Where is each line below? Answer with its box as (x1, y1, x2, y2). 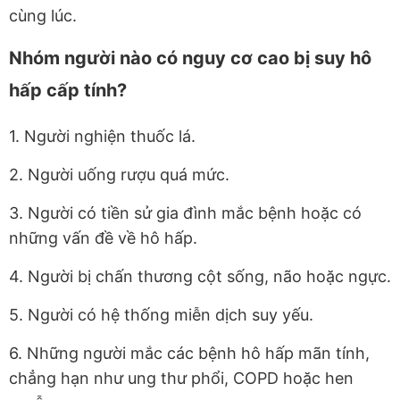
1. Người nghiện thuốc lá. (9, 127, 196, 146)
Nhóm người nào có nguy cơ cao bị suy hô (9, 47, 371, 70)
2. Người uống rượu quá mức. (9, 165, 229, 185)
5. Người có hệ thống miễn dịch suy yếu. (9, 305, 313, 325)
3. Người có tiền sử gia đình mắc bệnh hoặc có (9, 204, 362, 223)
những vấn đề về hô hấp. (9, 229, 197, 248)
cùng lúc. (9, 6, 81, 26)
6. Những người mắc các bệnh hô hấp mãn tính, (9, 344, 370, 363)
